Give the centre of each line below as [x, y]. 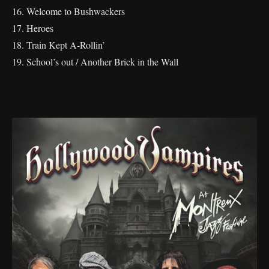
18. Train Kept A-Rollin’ [59, 44]
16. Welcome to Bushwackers [68, 11]
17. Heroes [33, 28]
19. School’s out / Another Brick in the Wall [95, 61]
